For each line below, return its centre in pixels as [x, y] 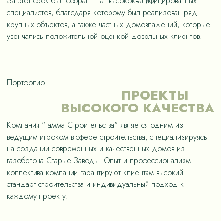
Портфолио [26, 83]
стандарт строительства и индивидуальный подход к [95, 184]
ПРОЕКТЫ [155, 95]
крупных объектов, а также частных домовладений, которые [109, 24]
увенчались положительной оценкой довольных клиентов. [105, 36]
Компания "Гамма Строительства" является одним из [95, 125]
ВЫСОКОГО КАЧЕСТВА [137, 108]
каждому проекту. [37, 196]
